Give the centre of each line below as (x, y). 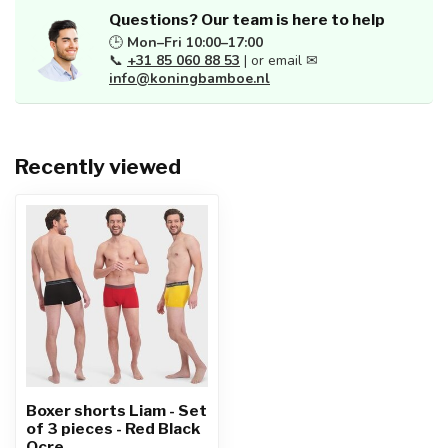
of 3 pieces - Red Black (113, 428)
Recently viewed (98, 166)
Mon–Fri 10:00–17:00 (195, 42)
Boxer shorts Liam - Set (116, 410)
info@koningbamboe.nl (189, 78)
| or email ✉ (279, 60)
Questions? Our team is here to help (247, 19)
